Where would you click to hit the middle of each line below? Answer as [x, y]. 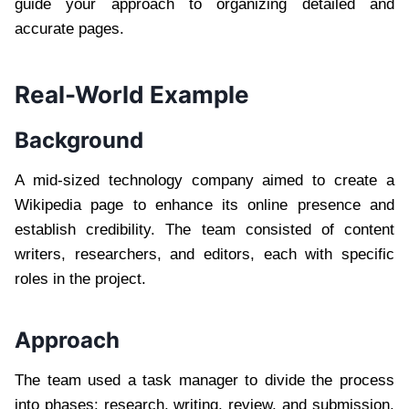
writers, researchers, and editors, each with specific [204, 255]
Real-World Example [132, 95]
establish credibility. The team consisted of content [204, 230]
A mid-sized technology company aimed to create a [204, 181]
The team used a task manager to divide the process [204, 381]
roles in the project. [80, 279]
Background [79, 141]
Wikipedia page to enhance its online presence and [204, 205]
